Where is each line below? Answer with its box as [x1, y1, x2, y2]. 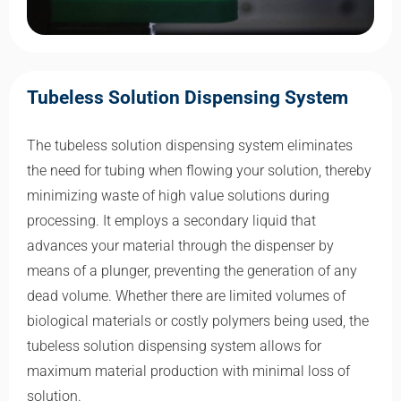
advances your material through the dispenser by [27, 236, 334, 254]
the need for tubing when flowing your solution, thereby [27, 161, 371, 179]
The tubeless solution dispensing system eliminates [27, 136, 353, 154]
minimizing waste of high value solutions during [27, 186, 329, 204]
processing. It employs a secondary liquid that [27, 211, 316, 229]
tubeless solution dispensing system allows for [27, 337, 321, 354]
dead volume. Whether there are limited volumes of [27, 286, 346, 304]
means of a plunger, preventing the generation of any [27, 261, 357, 279]
